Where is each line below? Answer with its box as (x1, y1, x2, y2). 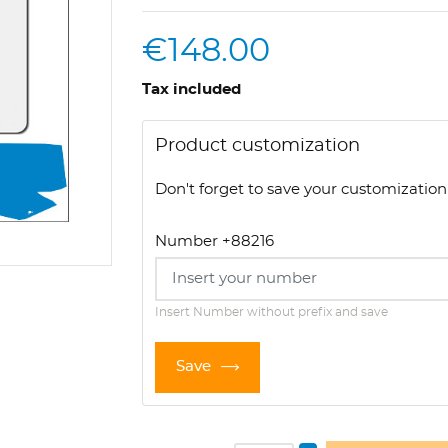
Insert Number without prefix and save (155, 305, 388, 318)
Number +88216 (155, 233, 274, 249)
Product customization (155, 136, 360, 155)
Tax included (141, 82, 241, 97)
